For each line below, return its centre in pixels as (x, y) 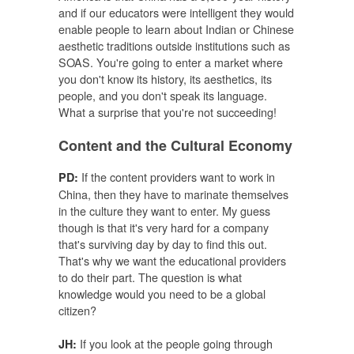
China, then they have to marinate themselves (173, 194)
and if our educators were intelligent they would (176, 12)
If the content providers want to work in (177, 176)
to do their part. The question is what (150, 277)
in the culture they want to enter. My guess (164, 210)
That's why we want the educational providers (172, 260)
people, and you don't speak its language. (163, 95)
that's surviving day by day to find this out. (163, 243)
